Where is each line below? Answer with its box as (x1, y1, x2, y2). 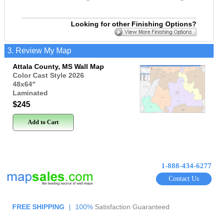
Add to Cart (28, 119, 59, 126)
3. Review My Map (7, 46, 71, 55)
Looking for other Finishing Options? (70, 20, 197, 28)
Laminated (13, 89, 48, 97)
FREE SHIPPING (12, 202, 65, 211)
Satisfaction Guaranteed (95, 202, 170, 211)
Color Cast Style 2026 (13, 71, 85, 79)
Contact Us (169, 175, 199, 182)
